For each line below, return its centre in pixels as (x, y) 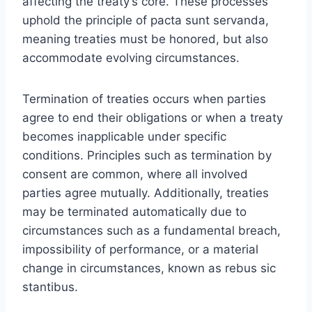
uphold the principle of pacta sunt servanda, (146, 20)
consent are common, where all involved (135, 174)
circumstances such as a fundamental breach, (151, 230)
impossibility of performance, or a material (140, 249)
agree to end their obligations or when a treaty (153, 117)
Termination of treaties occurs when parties (144, 99)
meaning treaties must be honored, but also (145, 39)
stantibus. (50, 287)
